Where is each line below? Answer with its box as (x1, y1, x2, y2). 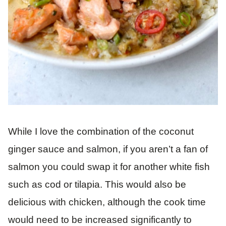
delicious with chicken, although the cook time (8, 196, 206, 207)
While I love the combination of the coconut (8, 126, 194, 137)
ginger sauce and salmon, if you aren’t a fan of (8, 143, 208, 154)
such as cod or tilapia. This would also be (8, 179, 186, 190)
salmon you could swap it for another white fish (8, 161, 210, 172)
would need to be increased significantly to (8, 214, 192, 225)
